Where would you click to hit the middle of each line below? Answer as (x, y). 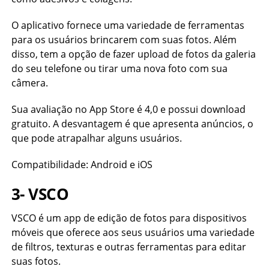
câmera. (29, 83)
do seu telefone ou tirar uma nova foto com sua (119, 68)
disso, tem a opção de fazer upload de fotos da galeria (133, 54)
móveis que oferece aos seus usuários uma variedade (133, 232)
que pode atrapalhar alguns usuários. (96, 138)
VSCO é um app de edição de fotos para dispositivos (129, 218)
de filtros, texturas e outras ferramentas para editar (128, 247)
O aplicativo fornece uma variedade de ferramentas (128, 25)
